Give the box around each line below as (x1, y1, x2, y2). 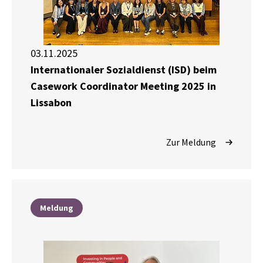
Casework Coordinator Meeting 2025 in (31, 79, 216, 93)
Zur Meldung (166, 136, 216, 149)
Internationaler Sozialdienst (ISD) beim (31, 63, 217, 77)
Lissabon (31, 96, 72, 110)
